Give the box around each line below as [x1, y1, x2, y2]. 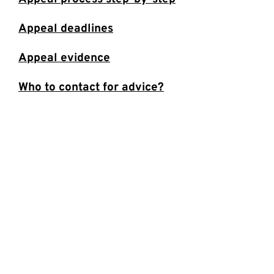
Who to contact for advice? [18, 80, 164, 95]
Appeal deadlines [18, 21, 113, 37]
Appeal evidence [18, 51, 110, 66]
